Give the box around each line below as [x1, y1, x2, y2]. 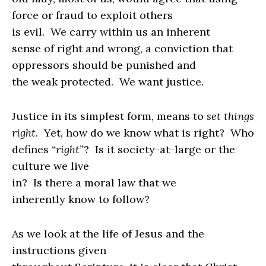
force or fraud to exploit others [12, 8, 173, 23]
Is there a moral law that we [33, 176, 176, 190]
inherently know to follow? [12, 192, 150, 207]
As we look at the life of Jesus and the [12, 227, 204, 241]
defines [12, 142, 52, 157]
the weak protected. [12, 75, 116, 89]
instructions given [12, 243, 106, 258]
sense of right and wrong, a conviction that [12, 42, 233, 56]
